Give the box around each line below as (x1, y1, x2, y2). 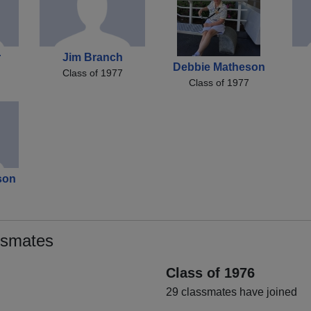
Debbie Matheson (172, 60, 265, 73)
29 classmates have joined (166, 285, 297, 298)
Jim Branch (62, 51, 123, 63)
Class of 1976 (166, 264, 255, 280)
